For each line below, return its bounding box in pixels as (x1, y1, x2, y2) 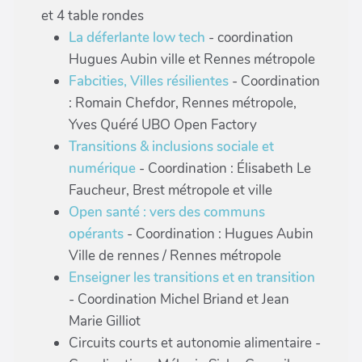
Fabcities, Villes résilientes (69, 72, 229, 90)
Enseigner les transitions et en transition (69, 268, 315, 287)
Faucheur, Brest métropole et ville (69, 181, 272, 200)
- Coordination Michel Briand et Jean (69, 290, 289, 309)
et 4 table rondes (41, 6, 144, 25)
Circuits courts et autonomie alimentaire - (69, 334, 321, 352)
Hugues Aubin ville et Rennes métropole (69, 50, 315, 69)
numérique (69, 159, 136, 178)
